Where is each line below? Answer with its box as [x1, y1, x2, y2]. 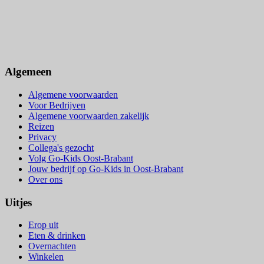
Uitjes [5, 196, 32, 209]
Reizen [28, 121, 54, 131]
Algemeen [5, 65, 52, 78]
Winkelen [28, 252, 64, 262]
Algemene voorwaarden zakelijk [28, 110, 149, 121]
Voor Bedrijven [28, 100, 85, 110]
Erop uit [28, 220, 58, 230]
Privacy [28, 131, 57, 142]
